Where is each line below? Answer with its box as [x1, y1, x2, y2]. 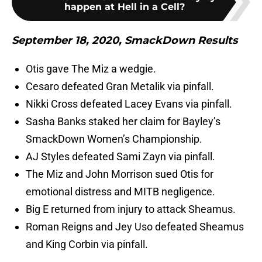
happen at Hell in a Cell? [64, 1, 185, 13]
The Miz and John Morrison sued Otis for [26, 168, 213, 181]
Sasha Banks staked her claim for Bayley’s [26, 115, 220, 128]
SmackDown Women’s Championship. [26, 133, 202, 146]
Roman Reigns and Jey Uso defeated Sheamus [26, 220, 244, 233]
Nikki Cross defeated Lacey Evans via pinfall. [26, 98, 232, 111]
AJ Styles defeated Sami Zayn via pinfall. [26, 150, 215, 163]
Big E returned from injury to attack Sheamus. [26, 203, 236, 216]
